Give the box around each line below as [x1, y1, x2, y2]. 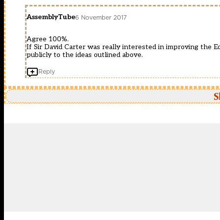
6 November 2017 [75, 13, 127, 22]
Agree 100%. [27, 35, 69, 44]
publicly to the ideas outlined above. [27, 51, 143, 59]
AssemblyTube [27, 13, 75, 22]
